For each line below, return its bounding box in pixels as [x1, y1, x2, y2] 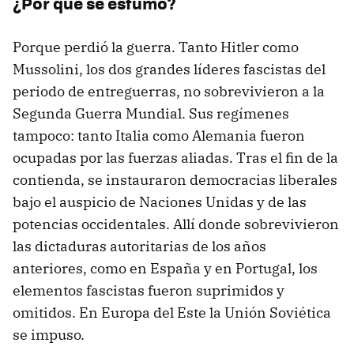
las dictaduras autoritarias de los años [13, 237, 266, 256]
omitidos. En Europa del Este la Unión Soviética [13, 303, 331, 322]
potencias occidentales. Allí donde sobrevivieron [13, 215, 339, 234]
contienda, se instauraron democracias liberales [13, 171, 337, 190]
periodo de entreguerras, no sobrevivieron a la [13, 82, 325, 101]
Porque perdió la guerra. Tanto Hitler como [13, 38, 299, 57]
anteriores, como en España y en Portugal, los [13, 259, 318, 278]
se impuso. [13, 326, 85, 345]
